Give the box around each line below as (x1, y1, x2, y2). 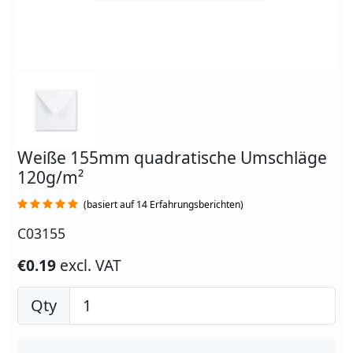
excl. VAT (60, 255, 121, 277)
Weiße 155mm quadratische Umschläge (17, 147, 327, 169)
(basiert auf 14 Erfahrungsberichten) (84, 198, 243, 212)
